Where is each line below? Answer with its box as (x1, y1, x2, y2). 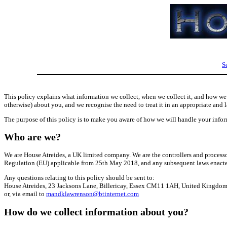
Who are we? (4, 132, 61, 143)
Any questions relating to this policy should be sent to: (4, 174, 155, 182)
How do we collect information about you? (4, 206, 188, 217)
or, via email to (4, 190, 46, 198)
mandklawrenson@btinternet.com (46, 190, 139, 198)
